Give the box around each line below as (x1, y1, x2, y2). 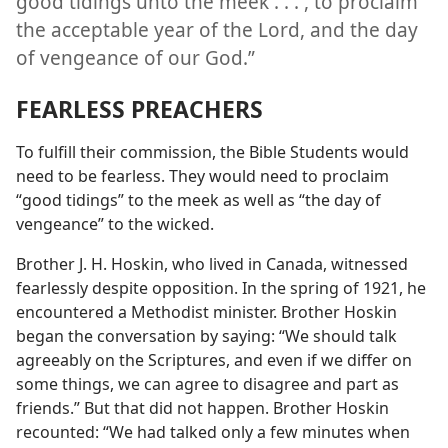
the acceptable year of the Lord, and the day (16, 16, 418, 44)
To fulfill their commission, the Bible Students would (16, 141, 409, 164)
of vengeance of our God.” (16, 44, 255, 72)
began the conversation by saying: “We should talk (16, 325, 397, 348)
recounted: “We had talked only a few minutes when (16, 421, 410, 444)
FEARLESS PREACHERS (16, 93, 263, 126)
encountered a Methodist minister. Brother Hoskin (16, 301, 397, 324)
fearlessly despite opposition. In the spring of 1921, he (16, 277, 426, 300)
